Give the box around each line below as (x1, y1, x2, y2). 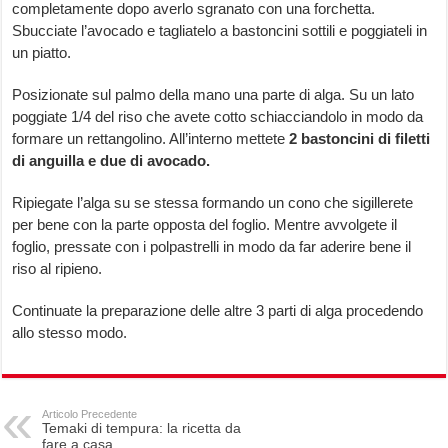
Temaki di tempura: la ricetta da (42, 420, 242, 437)
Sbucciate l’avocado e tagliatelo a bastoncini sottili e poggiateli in (12, 22, 428, 40)
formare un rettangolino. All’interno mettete (12, 130, 286, 148)
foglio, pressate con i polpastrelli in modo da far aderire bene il (12, 238, 412, 256)
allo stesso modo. (12, 324, 128, 342)
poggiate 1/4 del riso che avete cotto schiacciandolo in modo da (12, 108, 424, 126)
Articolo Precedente (42, 408, 138, 421)
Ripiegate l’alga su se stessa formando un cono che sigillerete (12, 194, 414, 212)
